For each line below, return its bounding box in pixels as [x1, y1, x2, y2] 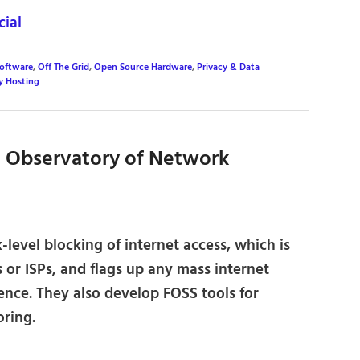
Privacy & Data [197, 59, 260, 75]
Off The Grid [38, 59, 89, 75]
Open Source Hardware [94, 59, 192, 75]
